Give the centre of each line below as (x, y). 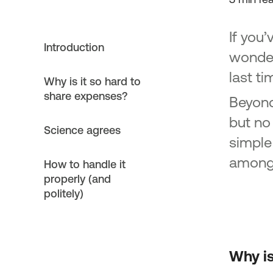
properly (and (77, 179)
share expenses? (86, 96)
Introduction (74, 47)
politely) (64, 193)
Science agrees (82, 130)
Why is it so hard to (92, 81)
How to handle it (85, 164)
